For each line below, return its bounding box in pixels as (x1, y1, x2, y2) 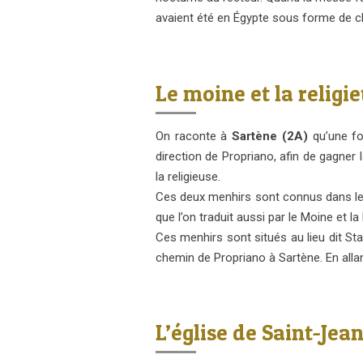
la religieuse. (156, 169, 220, 184)
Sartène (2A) (232, 128, 308, 143)
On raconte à (156, 128, 233, 143)
